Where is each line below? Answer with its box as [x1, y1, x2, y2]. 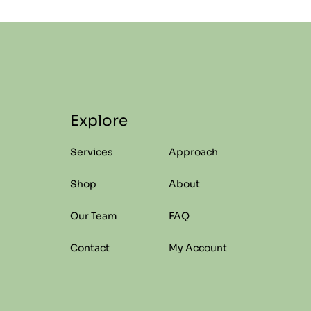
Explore [69, 111, 128, 131]
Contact [69, 241, 110, 254]
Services [69, 145, 113, 158]
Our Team [69, 209, 117, 222]
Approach [168, 145, 218, 158]
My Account [168, 241, 227, 254]
